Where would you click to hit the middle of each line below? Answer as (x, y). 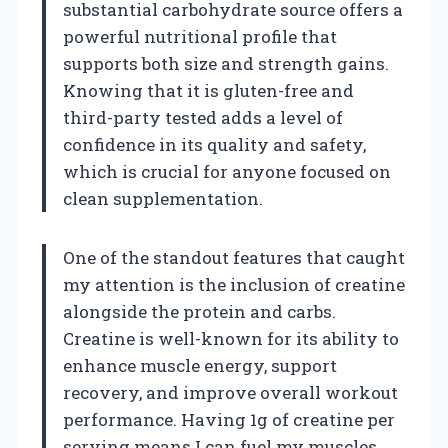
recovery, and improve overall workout (230, 392)
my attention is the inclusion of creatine (234, 284)
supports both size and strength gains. (226, 63)
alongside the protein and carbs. (199, 311)
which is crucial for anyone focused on (227, 171)
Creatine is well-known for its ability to (231, 338)
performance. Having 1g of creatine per (229, 419)
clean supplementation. (163, 198)
